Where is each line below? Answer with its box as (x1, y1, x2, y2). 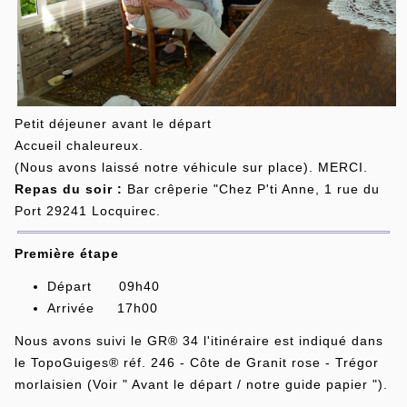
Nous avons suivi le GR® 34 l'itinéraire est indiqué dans (14, 333, 383, 348)
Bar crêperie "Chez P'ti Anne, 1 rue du (122, 181, 380, 196)
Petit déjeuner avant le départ (14, 115, 216, 131)
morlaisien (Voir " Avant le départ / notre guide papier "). (14, 376, 388, 392)
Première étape (14, 245, 119, 261)
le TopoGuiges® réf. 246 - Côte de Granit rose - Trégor (14, 354, 379, 370)
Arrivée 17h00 (46, 300, 158, 315)
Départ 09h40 (46, 278, 160, 293)
